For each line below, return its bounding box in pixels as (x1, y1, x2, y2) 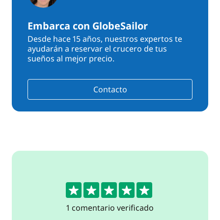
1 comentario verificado (66, 202, 154, 213)
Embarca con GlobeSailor (27, 19, 148, 32)
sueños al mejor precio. (27, 53, 114, 64)
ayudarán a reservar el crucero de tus (27, 43, 167, 54)
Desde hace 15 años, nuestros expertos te (27, 33, 182, 44)
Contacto (93, 84, 127, 95)
